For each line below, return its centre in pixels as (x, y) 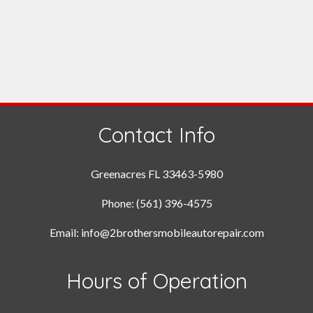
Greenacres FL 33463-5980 (156, 173)
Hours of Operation (156, 281)
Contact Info (156, 134)
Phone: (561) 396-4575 (156, 203)
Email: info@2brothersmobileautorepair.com (156, 232)
